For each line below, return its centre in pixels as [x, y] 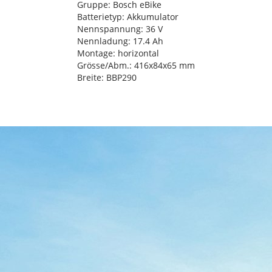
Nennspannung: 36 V [120, 29]
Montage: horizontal [118, 53]
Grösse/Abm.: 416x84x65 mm [136, 65]
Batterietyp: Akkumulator [128, 17]
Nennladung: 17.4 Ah [120, 41]
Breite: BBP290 [107, 77]
